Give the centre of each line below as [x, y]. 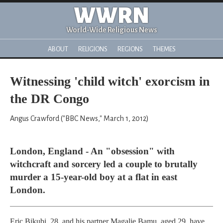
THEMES [164, 49]
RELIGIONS [93, 49]
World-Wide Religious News [111, 30]
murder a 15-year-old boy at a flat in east [94, 177]
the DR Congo [50, 99]
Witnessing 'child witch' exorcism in [110, 81]
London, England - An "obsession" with [92, 151]
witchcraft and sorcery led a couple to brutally [104, 164]
